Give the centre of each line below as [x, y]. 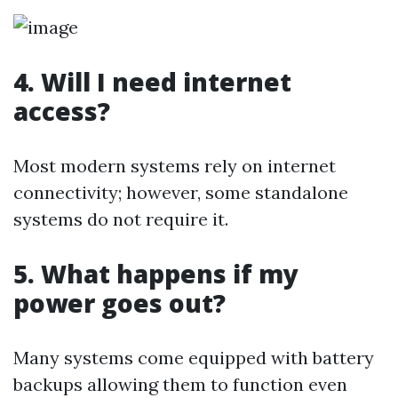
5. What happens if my [156, 274]
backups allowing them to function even [180, 384]
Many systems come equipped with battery [194, 358]
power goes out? [119, 303]
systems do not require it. [121, 219]
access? [62, 111]
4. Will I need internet [152, 82]
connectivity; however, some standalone [181, 192]
